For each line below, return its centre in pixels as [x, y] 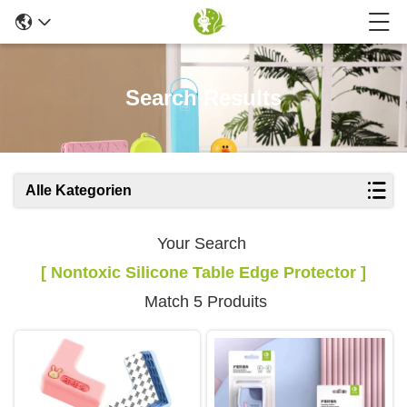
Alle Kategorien [79, 190]
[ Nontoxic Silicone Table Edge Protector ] [203, 273]
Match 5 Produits [203, 302]
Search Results [203, 98]
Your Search [203, 243]
